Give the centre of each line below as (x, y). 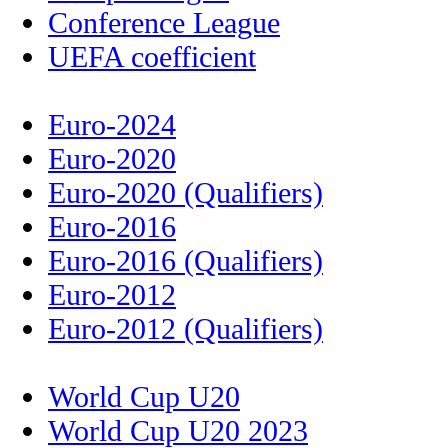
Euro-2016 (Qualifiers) (185, 261)
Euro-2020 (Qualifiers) (185, 193)
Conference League (164, 23)
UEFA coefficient (152, 57)
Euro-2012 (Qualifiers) (185, 329)
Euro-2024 (112, 125)
